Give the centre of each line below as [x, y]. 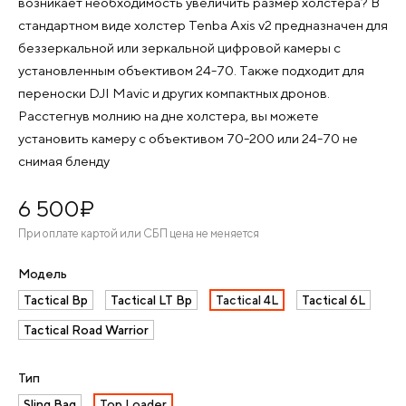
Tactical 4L [247, 300]
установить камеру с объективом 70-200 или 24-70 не [188, 138]
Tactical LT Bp [151, 300]
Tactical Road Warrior [86, 330]
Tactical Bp [56, 300]
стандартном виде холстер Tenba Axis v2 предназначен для [203, 25]
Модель [43, 274]
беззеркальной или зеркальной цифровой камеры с [179, 48]
